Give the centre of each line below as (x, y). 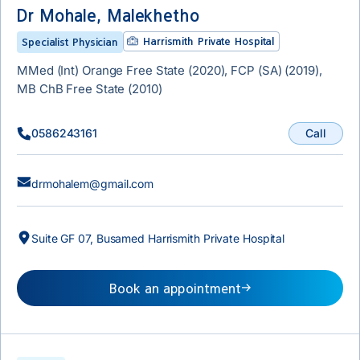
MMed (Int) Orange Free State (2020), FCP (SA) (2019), (170, 70)
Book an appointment (175, 288)
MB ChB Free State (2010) (90, 88)
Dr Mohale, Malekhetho (108, 15)
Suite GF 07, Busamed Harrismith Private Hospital (158, 238)
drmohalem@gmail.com (93, 183)
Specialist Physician (70, 41)
